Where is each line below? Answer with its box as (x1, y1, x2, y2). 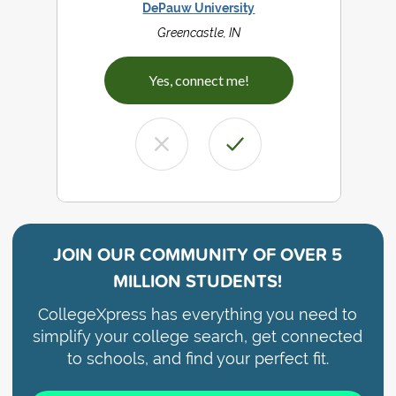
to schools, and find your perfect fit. (66, 349, 329, 369)
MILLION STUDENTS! (113, 268, 283, 294)
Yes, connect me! (148, 72, 249, 89)
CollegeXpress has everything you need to (38, 305, 358, 324)
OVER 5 (276, 241, 343, 268)
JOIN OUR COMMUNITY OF (53, 241, 277, 268)
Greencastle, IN (156, 26, 240, 41)
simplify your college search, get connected (33, 327, 363, 346)
